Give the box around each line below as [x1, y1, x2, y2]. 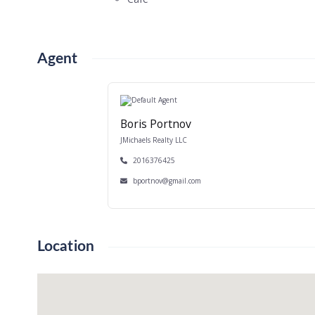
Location [37, 239, 95, 255]
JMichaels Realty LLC [120, 134, 187, 145]
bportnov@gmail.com [133, 175, 201, 186]
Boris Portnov [120, 115, 191, 131]
